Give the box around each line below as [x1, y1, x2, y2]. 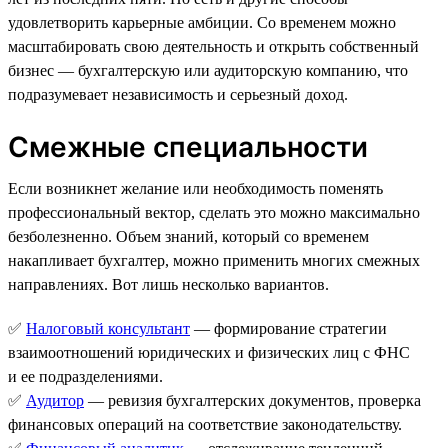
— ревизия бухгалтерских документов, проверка [84, 391, 421, 409]
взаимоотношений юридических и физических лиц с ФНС [8, 343, 410, 361]
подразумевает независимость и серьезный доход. [8, 85, 348, 103]
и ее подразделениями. [8, 367, 163, 385]
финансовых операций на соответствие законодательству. [8, 415, 402, 433]
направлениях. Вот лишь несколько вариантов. [8, 275, 329, 293]
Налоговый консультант [26, 319, 190, 337]
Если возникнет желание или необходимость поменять [8, 179, 383, 197]
